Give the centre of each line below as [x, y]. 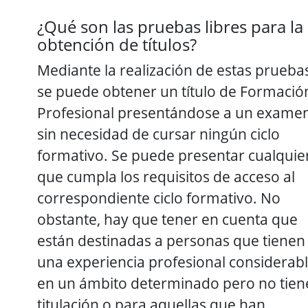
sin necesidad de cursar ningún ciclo [158, 133]
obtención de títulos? [117, 44]
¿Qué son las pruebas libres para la [170, 26]
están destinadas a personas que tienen [171, 240]
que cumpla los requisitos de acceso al [166, 176]
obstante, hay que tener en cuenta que [167, 219]
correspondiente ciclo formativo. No [159, 197]
